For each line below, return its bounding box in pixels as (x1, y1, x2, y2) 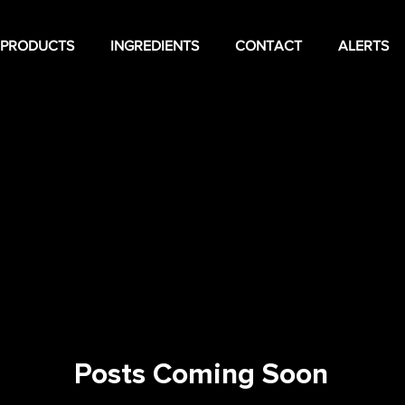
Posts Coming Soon (73, 356, 328, 392)
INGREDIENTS (109, 38, 199, 53)
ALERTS (337, 38, 389, 53)
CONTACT (234, 38, 302, 53)
